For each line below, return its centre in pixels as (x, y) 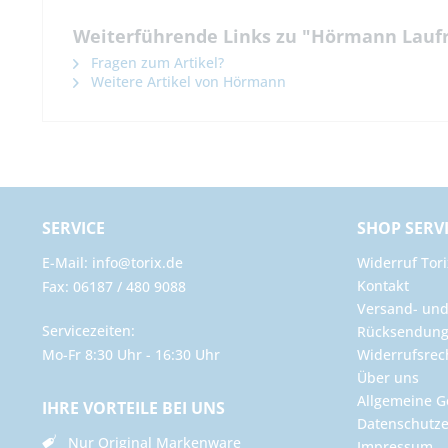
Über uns (388, 378)
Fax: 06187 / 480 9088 (114, 287)
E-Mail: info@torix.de (112, 263)
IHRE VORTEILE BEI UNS (133, 408)
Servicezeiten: (88, 331)
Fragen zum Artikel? (155, 63)
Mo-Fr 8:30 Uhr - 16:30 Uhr (131, 355)
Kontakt (383, 286)
